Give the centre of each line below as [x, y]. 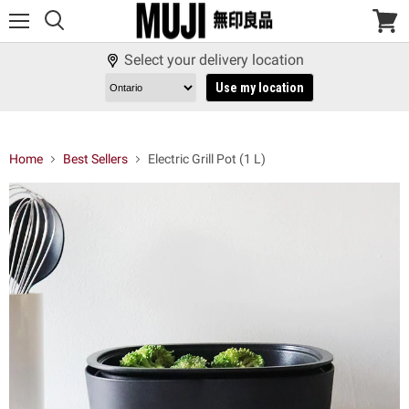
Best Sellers [95, 159]
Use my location [259, 88]
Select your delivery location [214, 60]
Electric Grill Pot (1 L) [207, 159]
